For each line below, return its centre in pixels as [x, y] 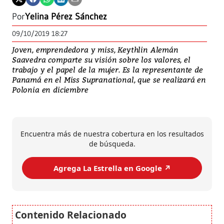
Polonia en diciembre [50, 90]
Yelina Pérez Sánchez [66, 17]
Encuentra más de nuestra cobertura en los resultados [112, 134]
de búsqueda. [112, 144]
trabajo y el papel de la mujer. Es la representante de [107, 70]
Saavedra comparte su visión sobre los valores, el [101, 60]
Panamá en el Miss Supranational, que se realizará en [109, 80]
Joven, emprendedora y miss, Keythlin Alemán [95, 50]
